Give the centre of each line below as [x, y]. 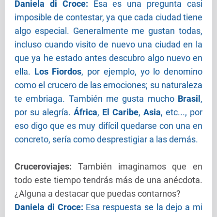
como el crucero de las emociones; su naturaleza [108, 85]
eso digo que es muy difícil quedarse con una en [108, 126]
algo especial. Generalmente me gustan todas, [108, 31]
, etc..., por [182, 112]
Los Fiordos [58, 72]
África [85, 112]
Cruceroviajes [42, 167]
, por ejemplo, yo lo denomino [142, 72]
